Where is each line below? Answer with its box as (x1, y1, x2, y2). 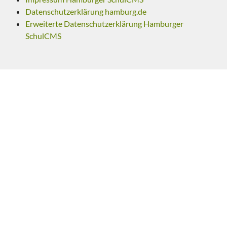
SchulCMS (25, 31, 61, 41)
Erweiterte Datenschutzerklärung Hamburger (25, 19, 183, 29)
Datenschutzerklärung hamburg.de (25, 7, 146, 17)
